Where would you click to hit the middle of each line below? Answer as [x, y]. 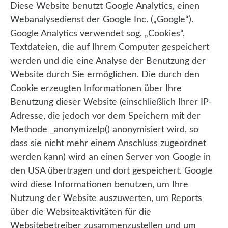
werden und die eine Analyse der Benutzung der [108, 61]
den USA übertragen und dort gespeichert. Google [111, 171]
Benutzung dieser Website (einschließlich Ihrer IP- [111, 103]
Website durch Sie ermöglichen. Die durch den [105, 75]
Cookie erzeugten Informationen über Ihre [96, 89]
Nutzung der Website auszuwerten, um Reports [106, 199]
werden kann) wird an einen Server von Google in [110, 158]
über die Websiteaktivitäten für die [81, 212]
